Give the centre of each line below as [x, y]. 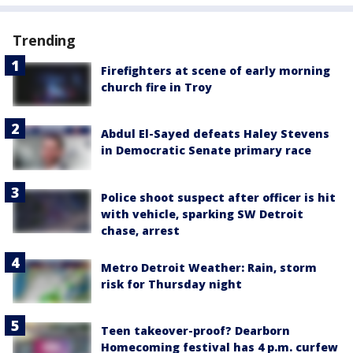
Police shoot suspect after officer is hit [218, 197]
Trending [45, 41]
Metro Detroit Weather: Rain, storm [209, 267]
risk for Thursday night [171, 284]
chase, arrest [140, 230]
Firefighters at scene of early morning [216, 71]
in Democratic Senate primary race [206, 150]
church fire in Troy [156, 87]
